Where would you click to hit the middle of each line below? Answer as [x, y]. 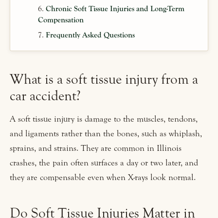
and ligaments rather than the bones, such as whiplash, [106, 134]
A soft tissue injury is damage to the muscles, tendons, [104, 119]
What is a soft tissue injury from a [104, 80]
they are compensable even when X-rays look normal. [103, 178]
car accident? [45, 96]
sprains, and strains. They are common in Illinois [96, 148]
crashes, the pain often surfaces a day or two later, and [104, 163]
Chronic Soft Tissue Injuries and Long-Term [115, 9]
